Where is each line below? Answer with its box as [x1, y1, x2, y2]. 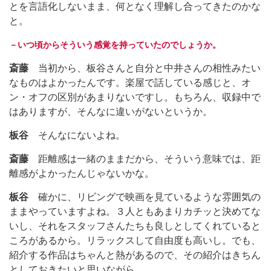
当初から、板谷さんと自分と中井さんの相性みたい [28, 62, 261, 73]
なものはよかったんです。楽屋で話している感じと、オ [9, 77, 251, 88]
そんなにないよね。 [28, 129, 125, 140]
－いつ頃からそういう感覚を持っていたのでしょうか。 [9, 39, 221, 50]
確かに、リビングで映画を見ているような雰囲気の [28, 191, 261, 202]
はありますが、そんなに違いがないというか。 [9, 106, 212, 117]
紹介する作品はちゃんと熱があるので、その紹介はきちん [9, 249, 261, 260]
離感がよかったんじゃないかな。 [9, 168, 154, 178]
